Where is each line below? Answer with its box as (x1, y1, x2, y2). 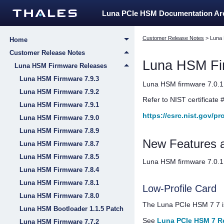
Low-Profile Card (142, 182, 216, 194)
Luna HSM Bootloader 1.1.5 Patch (19, 205, 123, 212)
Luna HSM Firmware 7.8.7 (19, 140, 99, 147)
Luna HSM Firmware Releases (14, 62, 107, 69)
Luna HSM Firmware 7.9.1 (19, 101, 99, 108)
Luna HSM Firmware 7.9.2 (19, 88, 99, 95)
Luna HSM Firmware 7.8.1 (19, 179, 99, 186)
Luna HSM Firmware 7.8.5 (19, 153, 99, 160)
